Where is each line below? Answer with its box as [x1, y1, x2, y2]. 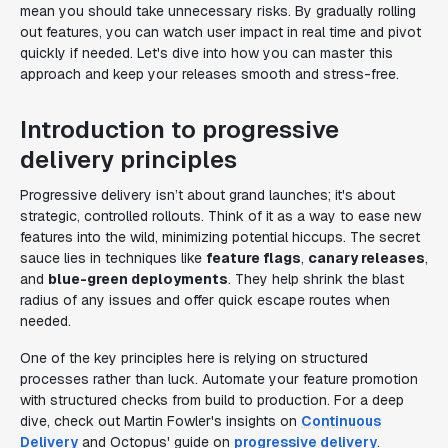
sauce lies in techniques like [20, 249, 206, 267]
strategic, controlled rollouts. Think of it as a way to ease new [20, 207, 421, 225]
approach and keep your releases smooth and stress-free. [20, 65, 399, 83]
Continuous [301, 412, 381, 430]
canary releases [308, 249, 425, 267]
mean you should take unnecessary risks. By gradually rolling [20, 2, 416, 20]
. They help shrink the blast [228, 270, 404, 288]
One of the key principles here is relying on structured [20, 349, 368, 367]
